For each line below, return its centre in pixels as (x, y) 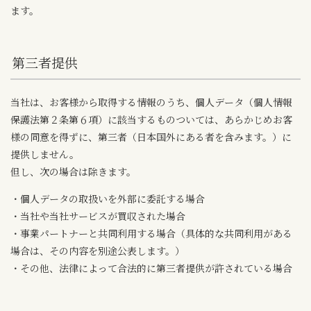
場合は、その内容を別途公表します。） (98, 251)
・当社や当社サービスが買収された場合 (98, 216)
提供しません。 (45, 154)
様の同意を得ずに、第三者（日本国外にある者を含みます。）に (151, 137)
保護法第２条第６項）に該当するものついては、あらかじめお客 (151, 120)
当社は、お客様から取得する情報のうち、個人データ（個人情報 (151, 102)
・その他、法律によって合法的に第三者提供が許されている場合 (151, 268)
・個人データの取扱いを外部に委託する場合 (108, 199)
